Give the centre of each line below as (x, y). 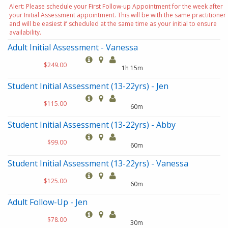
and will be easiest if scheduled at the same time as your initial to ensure (113, 24)
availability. (25, 32)
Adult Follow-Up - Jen (48, 202)
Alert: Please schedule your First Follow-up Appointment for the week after (116, 6)
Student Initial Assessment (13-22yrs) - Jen (88, 86)
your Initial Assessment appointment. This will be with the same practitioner (118, 15)
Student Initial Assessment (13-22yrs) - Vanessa (98, 163)
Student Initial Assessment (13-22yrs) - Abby (92, 125)
